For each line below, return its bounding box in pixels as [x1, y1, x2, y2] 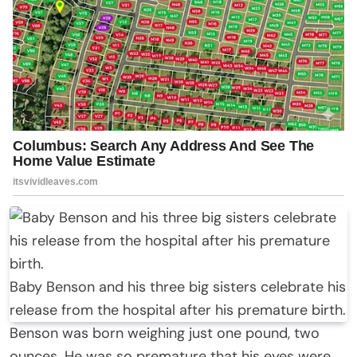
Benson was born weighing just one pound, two [10, 324, 320, 343]
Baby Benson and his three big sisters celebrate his [10, 277, 346, 297]
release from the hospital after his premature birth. [10, 300, 346, 320]
